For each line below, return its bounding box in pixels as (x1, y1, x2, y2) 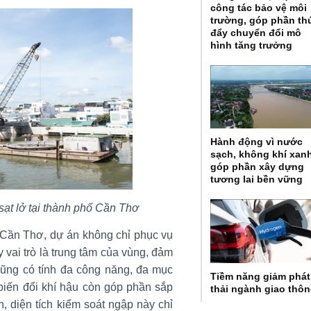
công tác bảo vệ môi (210, 1, 308, 13)
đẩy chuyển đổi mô (210, 26, 302, 38)
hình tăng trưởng (210, 39, 293, 51)
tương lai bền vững (210, 174, 303, 185)
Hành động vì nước (210, 136, 303, 148)
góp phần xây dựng (210, 161, 305, 173)
